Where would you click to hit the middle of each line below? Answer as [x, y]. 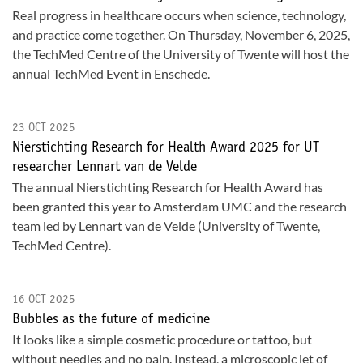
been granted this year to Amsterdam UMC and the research [179, 206]
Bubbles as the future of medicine [111, 320]
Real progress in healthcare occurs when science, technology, [179, 15]
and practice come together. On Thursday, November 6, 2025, [181, 34]
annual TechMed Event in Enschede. [111, 73]
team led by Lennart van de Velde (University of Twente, [166, 226]
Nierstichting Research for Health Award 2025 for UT [166, 148]
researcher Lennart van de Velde [105, 168]
